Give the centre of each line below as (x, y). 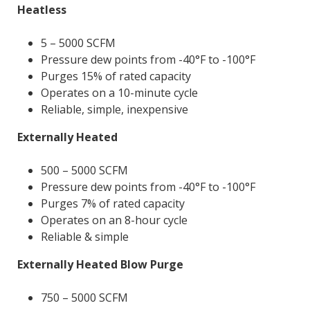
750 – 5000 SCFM (84, 297)
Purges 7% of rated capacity (112, 203)
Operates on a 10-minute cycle (119, 92)
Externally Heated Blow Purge (100, 264)
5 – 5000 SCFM (78, 43)
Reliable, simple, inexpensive (114, 109)
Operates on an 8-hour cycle (114, 220)
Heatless (42, 9)
